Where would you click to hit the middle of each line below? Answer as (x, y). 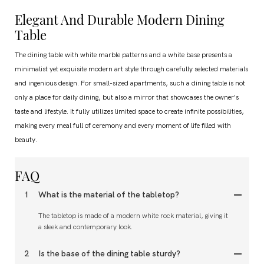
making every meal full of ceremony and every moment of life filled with (123, 126)
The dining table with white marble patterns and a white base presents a (123, 55)
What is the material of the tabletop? (109, 195)
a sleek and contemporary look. (85, 227)
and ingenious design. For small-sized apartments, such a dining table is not (130, 83)
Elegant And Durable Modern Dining (120, 20)
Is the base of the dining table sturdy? (109, 254)
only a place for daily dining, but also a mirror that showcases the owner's (127, 98)
